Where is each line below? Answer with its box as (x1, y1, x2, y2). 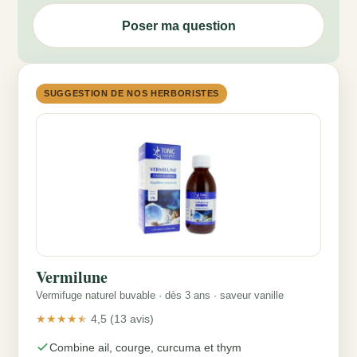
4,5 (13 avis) (91, 312, 154, 326)
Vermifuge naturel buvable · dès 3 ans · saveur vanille (36, 289, 284, 302)
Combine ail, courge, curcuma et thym (49, 341, 241, 355)
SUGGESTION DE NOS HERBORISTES (44, 88, 220, 99)
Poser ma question (121, 18, 236, 33)
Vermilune (36, 265, 108, 289)
